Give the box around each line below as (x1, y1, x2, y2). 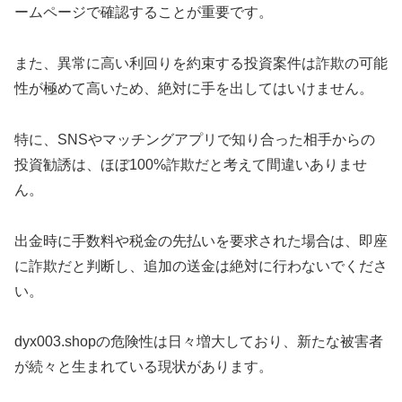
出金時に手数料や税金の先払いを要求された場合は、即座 (14, 232, 388, 249)
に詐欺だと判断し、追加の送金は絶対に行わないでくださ (14, 258, 388, 274)
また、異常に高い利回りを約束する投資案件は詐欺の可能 (14, 56, 388, 72)
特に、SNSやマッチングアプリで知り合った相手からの (14, 131, 375, 147)
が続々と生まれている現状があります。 (14, 359, 273, 375)
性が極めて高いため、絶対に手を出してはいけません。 (14, 81, 373, 97)
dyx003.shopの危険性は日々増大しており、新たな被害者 (14, 334, 383, 350)
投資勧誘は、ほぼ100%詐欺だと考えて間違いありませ (14, 156, 367, 172)
